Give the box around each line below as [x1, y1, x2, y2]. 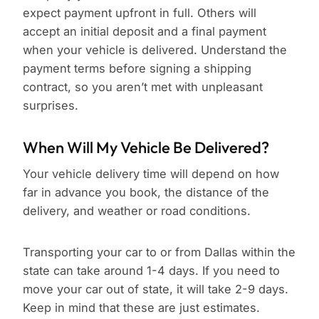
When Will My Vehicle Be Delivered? [23, 137, 269, 158]
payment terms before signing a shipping [23, 61, 251, 76]
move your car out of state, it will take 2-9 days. [23, 282, 288, 297]
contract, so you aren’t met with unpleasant [23, 80, 263, 95]
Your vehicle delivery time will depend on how [23, 167, 279, 182]
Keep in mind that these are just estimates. [23, 300, 260, 315]
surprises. [23, 98, 78, 113]
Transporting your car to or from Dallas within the [23, 245, 296, 260]
